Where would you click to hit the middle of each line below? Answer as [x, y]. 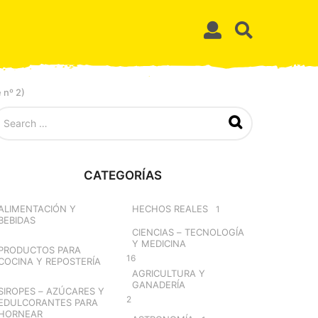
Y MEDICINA [159, 243]
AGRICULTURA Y [168, 273]
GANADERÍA [158, 284]
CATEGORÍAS [122, 175]
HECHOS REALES [170, 208]
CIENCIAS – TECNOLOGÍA [188, 232]
